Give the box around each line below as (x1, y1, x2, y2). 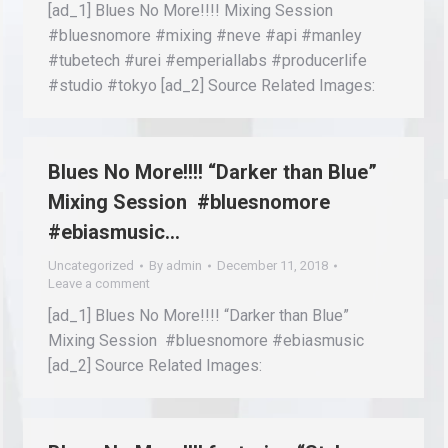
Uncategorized (48, 258, 134, 273)
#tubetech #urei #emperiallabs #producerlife (48, 50, 367, 70)
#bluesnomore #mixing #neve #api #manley (48, 25, 362, 45)
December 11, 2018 (217, 258, 328, 273)
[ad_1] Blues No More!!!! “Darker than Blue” (48, 306, 349, 325)
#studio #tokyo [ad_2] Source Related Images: (48, 75, 375, 95)
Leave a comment (48, 276, 150, 291)
